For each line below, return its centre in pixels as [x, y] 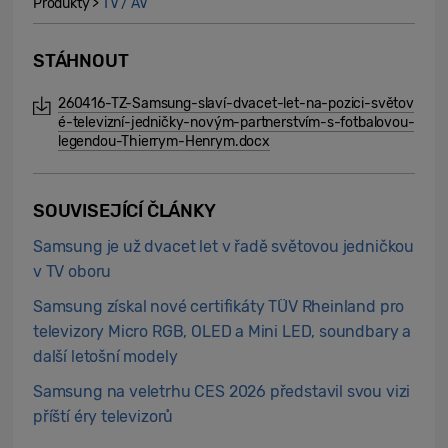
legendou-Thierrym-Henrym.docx [164, 141]
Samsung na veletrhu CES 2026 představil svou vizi [222, 391]
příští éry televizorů [103, 416]
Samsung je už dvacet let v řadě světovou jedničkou [224, 246]
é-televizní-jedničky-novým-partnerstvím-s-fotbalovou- [236, 122]
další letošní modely [105, 356]
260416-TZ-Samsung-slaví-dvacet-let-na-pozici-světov [236, 103]
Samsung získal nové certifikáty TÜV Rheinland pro [219, 306]
